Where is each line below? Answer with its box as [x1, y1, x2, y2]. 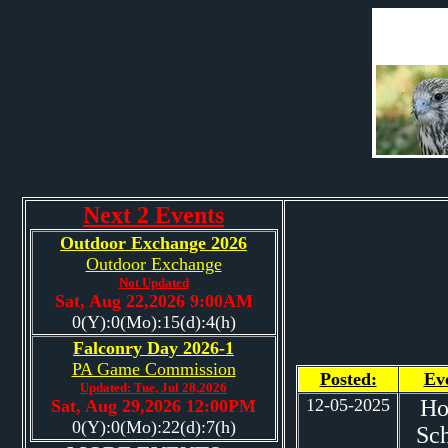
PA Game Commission [71, 359, 236, 379]
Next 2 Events [83, 202, 224, 228]
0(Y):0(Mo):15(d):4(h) [71, 312, 236, 332]
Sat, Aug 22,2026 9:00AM [54, 291, 253, 311]
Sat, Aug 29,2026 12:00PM [51, 396, 256, 416]
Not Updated [118, 275, 189, 290]
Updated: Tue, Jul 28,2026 [80, 380, 227, 395]
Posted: [319, 368, 377, 389]
